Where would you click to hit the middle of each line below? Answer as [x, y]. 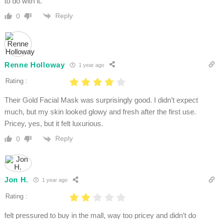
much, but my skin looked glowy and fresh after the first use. [100, 112]
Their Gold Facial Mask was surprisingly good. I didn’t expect [101, 100]
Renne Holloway [34, 65]
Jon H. [16, 180]
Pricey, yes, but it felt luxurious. [54, 124]
